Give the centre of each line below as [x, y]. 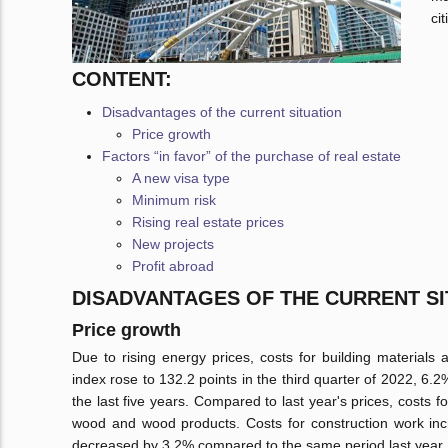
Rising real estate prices [208, 222]
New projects [173, 244]
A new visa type [181, 178]
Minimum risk [174, 200]
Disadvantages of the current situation [222, 112]
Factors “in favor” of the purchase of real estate [251, 156]
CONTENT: [122, 79]
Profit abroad [173, 266]
